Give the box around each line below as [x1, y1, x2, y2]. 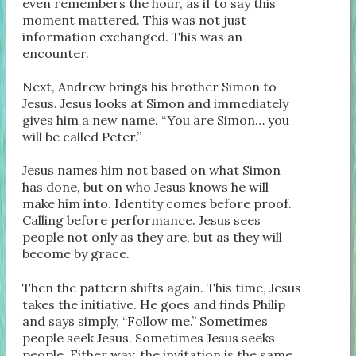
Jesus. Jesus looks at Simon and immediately [22, 95, 289, 112]
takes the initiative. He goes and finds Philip [22, 296, 286, 312]
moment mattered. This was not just [22, 11, 247, 28]
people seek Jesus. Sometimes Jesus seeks [22, 329, 276, 346]
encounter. [22, 44, 90, 61]
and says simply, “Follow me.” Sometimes [22, 312, 269, 329]
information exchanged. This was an [22, 28, 243, 44]
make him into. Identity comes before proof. [22, 195, 292, 212]
